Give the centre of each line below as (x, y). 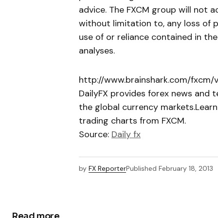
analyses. (97, 51)
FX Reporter (107, 169)
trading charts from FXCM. (132, 121)
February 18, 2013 (186, 169)
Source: (95, 135)
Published (141, 169)
